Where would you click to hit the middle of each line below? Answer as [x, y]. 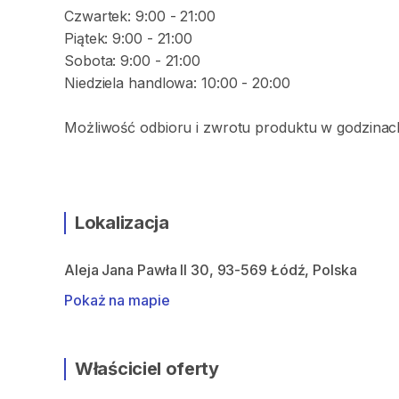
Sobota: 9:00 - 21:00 [132, 61]
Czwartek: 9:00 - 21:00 [140, 16]
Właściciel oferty [147, 369]
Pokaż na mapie [117, 300]
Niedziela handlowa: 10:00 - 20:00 [177, 83]
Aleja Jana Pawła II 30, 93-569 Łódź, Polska [211, 270]
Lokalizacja [122, 223]
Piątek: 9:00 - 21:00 [128, 38]
